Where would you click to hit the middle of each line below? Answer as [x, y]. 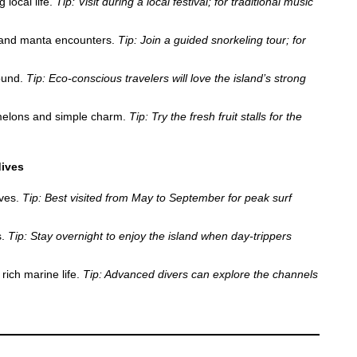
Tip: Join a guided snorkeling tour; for [212, 39]
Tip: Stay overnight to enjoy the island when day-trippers [150, 235]
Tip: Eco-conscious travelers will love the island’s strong [166, 78]
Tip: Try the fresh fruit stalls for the [216, 116]
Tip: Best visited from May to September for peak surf [157, 197]
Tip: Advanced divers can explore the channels [200, 274]
